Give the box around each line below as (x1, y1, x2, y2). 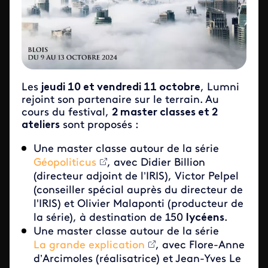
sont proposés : (60, 120, 139, 132)
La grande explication (33, 240, 145, 252)
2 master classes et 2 (112, 107, 218, 119)
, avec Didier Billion (107, 157, 205, 169)
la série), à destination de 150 (33, 212, 186, 224)
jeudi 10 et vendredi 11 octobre (41, 82, 200, 94)
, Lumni (200, 82, 239, 94)
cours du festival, (22, 107, 112, 119)
